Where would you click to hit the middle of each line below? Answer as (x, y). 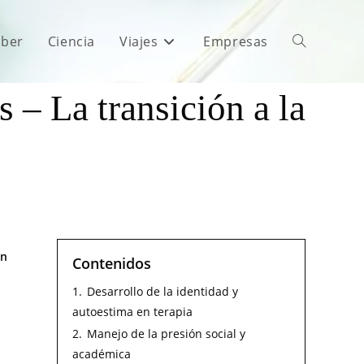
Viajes (139, 41)
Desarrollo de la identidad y (162, 291)
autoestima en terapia (132, 312)
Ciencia (71, 41)
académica (102, 354)
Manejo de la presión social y (166, 334)
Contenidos (112, 263)
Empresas (236, 41)
